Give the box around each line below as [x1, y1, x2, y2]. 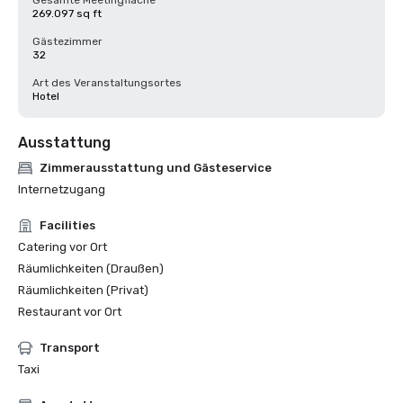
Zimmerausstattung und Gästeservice [40, 161, 272, 175]
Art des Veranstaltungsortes [32, 76, 182, 89]
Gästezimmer [32, 35, 103, 48]
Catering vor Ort [18, 240, 107, 254]
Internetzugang [18, 183, 105, 196]
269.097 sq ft [32, 7, 102, 20]
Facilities [40, 219, 95, 232]
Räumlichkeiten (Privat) [18, 283, 148, 297]
